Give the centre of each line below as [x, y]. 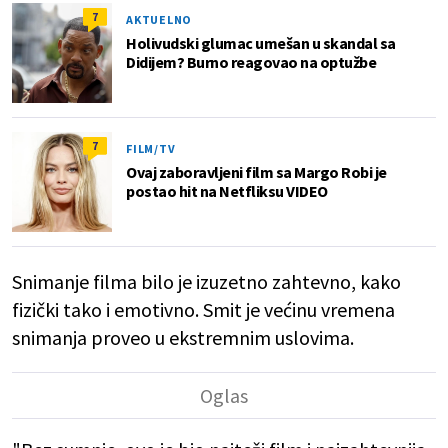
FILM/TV [151, 149]
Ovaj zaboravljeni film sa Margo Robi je [256, 172]
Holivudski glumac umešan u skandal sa [261, 43]
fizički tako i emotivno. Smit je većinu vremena [203, 310]
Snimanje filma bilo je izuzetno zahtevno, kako [206, 282]
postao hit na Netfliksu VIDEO [227, 191]
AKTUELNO [159, 20]
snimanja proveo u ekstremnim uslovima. [183, 338]
